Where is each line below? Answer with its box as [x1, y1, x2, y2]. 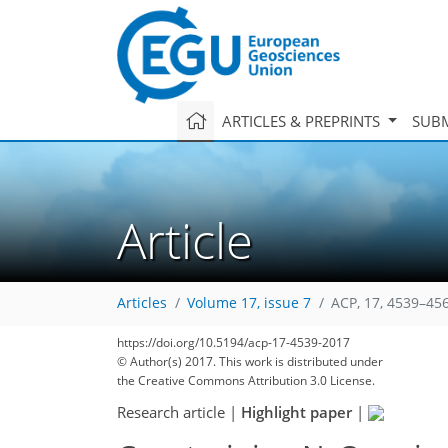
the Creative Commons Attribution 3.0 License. [117, 372, 375, 389]
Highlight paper [241, 401, 352, 422]
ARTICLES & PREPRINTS [221, 110, 384, 131]
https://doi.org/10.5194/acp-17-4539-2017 [117, 334, 350, 351]
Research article [117, 401, 225, 422]
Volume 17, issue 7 [187, 294, 311, 313]
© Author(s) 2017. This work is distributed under [117, 353, 383, 370]
